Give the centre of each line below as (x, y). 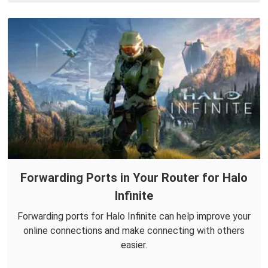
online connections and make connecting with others (134, 231)
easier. (134, 245)
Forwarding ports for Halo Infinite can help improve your (134, 217)
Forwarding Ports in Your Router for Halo (134, 178)
